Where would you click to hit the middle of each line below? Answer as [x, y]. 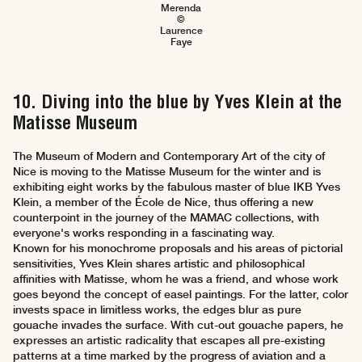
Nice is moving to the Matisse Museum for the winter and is [167, 172]
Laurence [181, 31]
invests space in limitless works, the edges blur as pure [157, 310]
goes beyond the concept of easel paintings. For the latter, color [181, 295]
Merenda [181, 8]
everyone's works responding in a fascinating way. [144, 233]
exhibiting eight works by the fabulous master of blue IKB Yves [177, 187]
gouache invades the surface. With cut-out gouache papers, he [178, 325]
